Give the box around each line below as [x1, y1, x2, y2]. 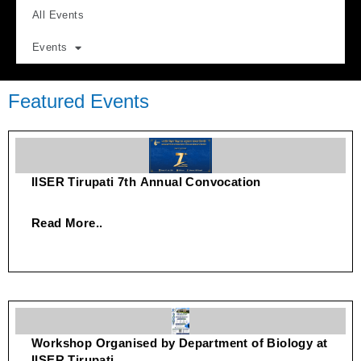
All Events [32, 9, 84, 21]
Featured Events [8, 90, 149, 112]
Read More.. [31, 215, 103, 230]
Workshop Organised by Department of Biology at [31, 336, 328, 350]
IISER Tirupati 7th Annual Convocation [31, 174, 261, 189]
